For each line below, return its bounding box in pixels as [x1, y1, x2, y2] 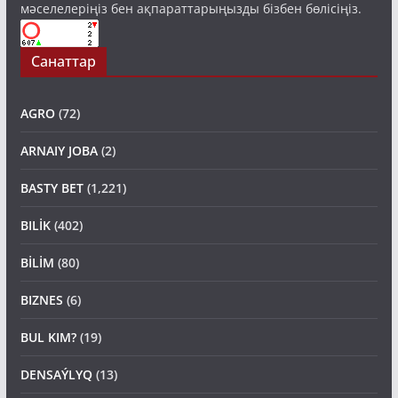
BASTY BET [20, 179, 84, 197]
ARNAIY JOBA [20, 142, 98, 160]
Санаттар [30, 52, 96, 72]
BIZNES [20, 291, 63, 309]
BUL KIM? [20, 329, 76, 346]
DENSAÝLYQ [20, 366, 92, 384]
